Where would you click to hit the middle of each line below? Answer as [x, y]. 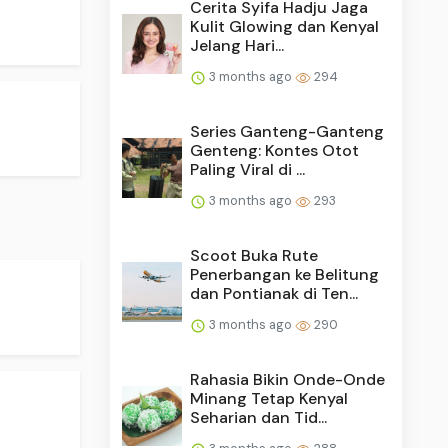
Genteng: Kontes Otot [275, 150]
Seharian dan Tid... [259, 417]
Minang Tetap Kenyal [269, 398]
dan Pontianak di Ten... [274, 293]
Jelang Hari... [237, 45]
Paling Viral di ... [248, 169]
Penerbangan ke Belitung [285, 274]
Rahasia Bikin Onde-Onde [288, 379]
